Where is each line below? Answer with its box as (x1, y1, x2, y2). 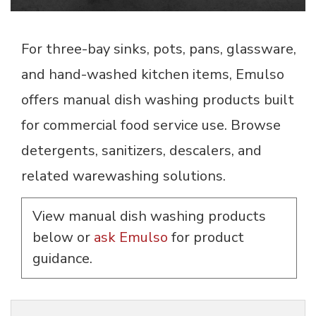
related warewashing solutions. (21, 166, 226, 186)
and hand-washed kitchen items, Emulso (21, 65, 284, 85)
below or (32, 228, 94, 248)
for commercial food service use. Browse (21, 116, 281, 135)
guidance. (32, 249, 92, 269)
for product (168, 228, 244, 248)
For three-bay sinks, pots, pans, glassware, (21, 39, 296, 59)
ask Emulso (94, 228, 168, 248)
